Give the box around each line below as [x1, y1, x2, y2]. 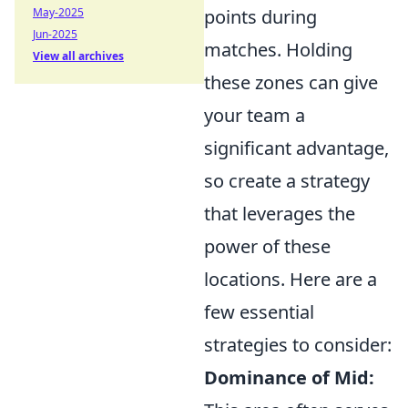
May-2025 [33, 5, 84, 20]
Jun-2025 [33, 26, 77, 42]
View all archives [33, 48, 124, 64]
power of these [204, 234, 331, 259]
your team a [204, 103, 305, 127]
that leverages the [204, 201, 355, 226]
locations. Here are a [204, 267, 377, 291]
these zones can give [204, 70, 378, 95]
